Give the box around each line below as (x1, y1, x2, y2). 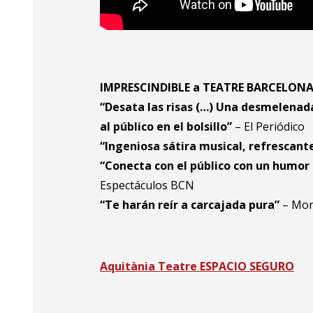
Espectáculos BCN (100, 177, 195, 194)
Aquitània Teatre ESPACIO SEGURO (100, 259, 295, 275)
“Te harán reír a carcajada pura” (100, 197, 280, 213)
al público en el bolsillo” (100, 119, 233, 135)
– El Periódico (232, 119, 305, 135)
